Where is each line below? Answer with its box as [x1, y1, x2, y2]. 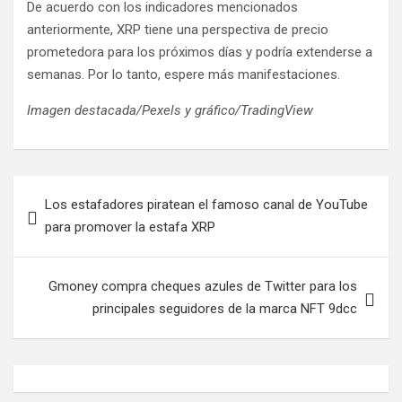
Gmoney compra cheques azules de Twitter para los [48, 277, 357, 294]
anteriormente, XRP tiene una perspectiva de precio [27, 21, 328, 38]
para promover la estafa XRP [45, 218, 215, 235]
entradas [13, 232, 104, 259]
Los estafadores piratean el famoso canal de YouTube [45, 196, 368, 213]
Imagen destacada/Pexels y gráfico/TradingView [27, 101, 313, 118]
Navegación [13, 175, 132, 202]
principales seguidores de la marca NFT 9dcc [92, 300, 357, 317]
